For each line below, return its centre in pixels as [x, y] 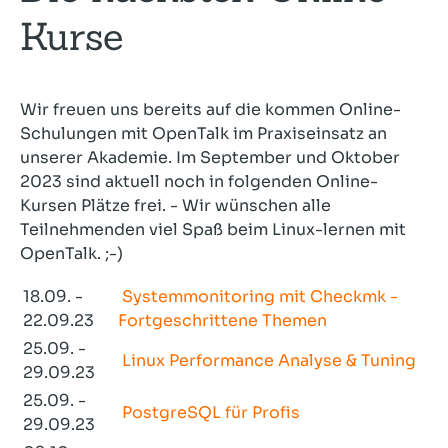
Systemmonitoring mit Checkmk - [260, 297]
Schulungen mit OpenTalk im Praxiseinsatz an [203, 134]
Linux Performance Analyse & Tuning [269, 361]
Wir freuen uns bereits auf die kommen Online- [210, 110]
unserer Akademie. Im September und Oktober [210, 158]
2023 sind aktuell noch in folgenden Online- [199, 182]
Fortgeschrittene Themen [222, 321]
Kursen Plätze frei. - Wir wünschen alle [175, 206]
